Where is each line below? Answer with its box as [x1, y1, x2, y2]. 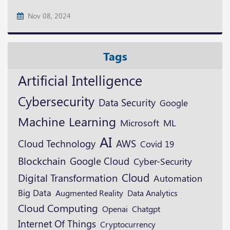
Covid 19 [140, 138, 174, 149]
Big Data [18, 187, 51, 198]
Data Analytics [127, 187, 178, 198]
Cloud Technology [18, 137, 95, 150]
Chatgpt [132, 203, 160, 214]
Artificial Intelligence [18, 71, 142, 89]
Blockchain [18, 154, 66, 167]
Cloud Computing [18, 201, 98, 215]
